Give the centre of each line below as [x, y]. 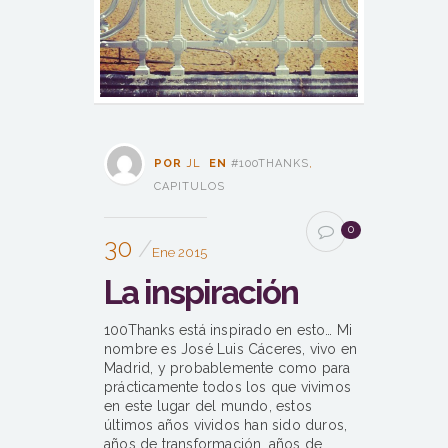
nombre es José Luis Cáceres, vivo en [231, 349]
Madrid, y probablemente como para [227, 368]
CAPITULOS [189, 187]
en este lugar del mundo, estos [208, 406]
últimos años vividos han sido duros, [226, 425]
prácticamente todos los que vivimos [227, 387]
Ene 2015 [179, 253]
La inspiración [201, 293]
